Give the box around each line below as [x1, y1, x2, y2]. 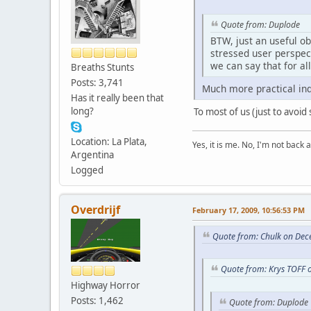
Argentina [71, 148, 114, 161]
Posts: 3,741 [71, 76, 124, 89]
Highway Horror [71, 278, 140, 292]
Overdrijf [71, 201, 120, 217]
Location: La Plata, [71, 135, 147, 148]
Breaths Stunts [71, 60, 134, 74]
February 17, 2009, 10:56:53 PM [192, 204, 305, 215]
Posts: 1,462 [71, 294, 124, 307]
